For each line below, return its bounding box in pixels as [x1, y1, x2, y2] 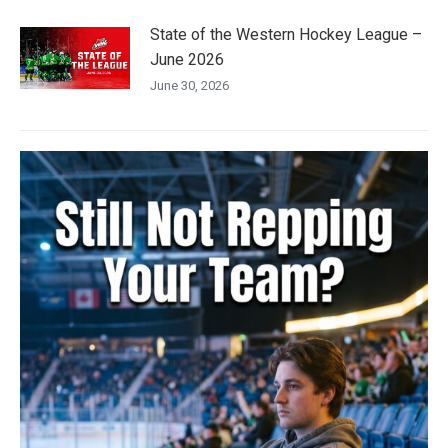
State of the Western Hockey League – [150, 25, 422, 45]
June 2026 [150, 50, 224, 70]
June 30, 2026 [150, 78, 229, 94]
